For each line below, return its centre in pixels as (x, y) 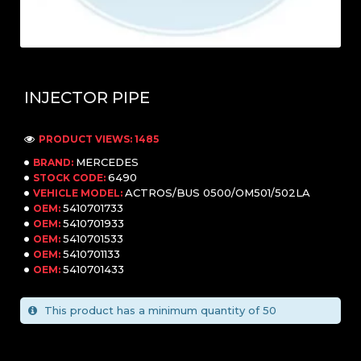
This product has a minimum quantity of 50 (159, 311)
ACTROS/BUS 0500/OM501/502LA (218, 193)
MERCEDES (107, 162)
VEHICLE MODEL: (78, 193)
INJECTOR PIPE (87, 98)
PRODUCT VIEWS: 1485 (99, 139)
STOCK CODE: (69, 177)
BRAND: (53, 162)
